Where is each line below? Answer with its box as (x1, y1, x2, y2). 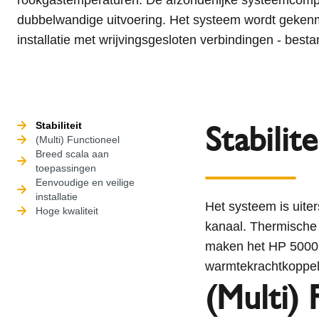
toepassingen (36, 162, 96, 174)
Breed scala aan (36, 147, 109, 159)
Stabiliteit (36, 119, 82, 131)
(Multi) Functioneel (36, 133, 120, 145)
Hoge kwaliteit (36, 204, 98, 216)
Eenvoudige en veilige (36, 176, 135, 188)
